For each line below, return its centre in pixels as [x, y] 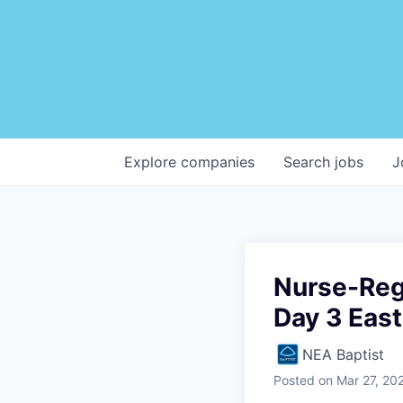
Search [309, 161]
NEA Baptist [343, 354]
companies [218, 161]
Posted [294, 380]
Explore [152, 161]
